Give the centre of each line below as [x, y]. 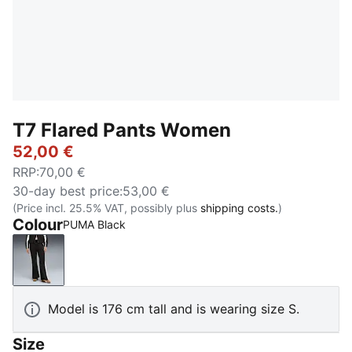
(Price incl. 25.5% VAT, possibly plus [106, 208]
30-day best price [66, 191]
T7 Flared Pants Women [122, 130]
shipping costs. [239, 208]
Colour [38, 225]
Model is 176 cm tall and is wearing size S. [174, 309]
